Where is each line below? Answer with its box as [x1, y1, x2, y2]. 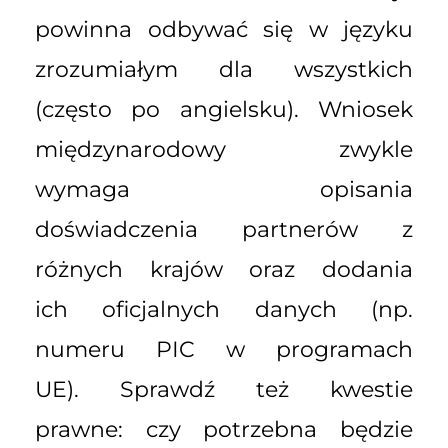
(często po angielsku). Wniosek [35, 96, 413, 124]
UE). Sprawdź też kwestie [35, 376, 413, 404]
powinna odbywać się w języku [35, 16, 413, 44]
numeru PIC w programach [35, 336, 413, 364]
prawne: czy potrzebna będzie [35, 416, 413, 444]
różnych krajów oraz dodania [35, 256, 413, 284]
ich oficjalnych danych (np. [35, 296, 413, 324]
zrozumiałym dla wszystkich [35, 56, 413, 84]
